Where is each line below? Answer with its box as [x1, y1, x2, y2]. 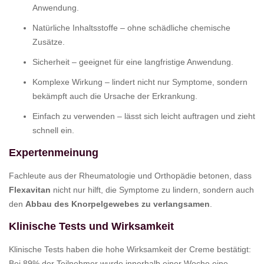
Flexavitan [9, 184, 51, 194]
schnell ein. [32, 125, 74, 135]
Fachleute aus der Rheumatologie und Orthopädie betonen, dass [9, 170, 252, 180]
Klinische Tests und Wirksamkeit [9, 220, 174, 232]
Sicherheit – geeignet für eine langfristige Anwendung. [32, 57, 233, 67]
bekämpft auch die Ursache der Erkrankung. [32, 91, 197, 101]
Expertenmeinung [9, 146, 98, 159]
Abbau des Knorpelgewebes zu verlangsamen [25, 199, 210, 209]
